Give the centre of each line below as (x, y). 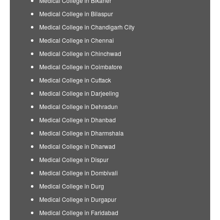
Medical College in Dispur (74, 159)
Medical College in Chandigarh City (87, 27)
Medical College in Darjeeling (79, 93)
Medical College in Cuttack (75, 80)
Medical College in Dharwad (77, 146)
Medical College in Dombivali (79, 173)
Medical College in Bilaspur (76, 14)
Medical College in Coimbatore (81, 67)
